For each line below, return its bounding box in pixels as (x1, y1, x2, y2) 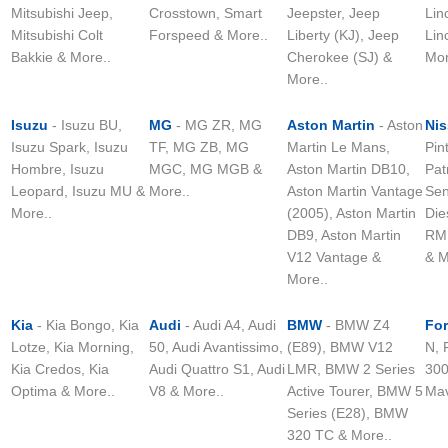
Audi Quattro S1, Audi (149, 361, 285, 377)
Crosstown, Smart (149, 5, 262, 21)
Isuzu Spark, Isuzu (11, 139, 128, 155)
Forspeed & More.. (149, 27, 268, 43)
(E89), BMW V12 (287, 339, 393, 355)
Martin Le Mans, (287, 139, 390, 155)
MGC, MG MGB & (149, 161, 262, 177)
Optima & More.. (11, 383, 115, 399)
